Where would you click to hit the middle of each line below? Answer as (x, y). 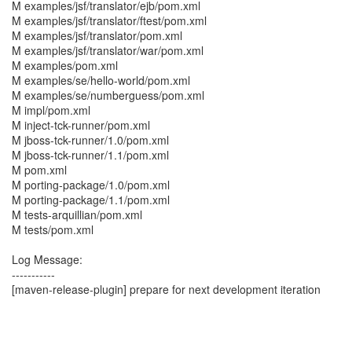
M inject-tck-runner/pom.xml (81, 125)
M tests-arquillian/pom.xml (77, 214)
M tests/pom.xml (53, 229)
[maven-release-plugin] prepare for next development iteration (166, 289)
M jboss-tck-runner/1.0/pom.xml (90, 140)
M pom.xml (39, 170)
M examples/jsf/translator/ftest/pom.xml (109, 20)
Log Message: (47, 259)
